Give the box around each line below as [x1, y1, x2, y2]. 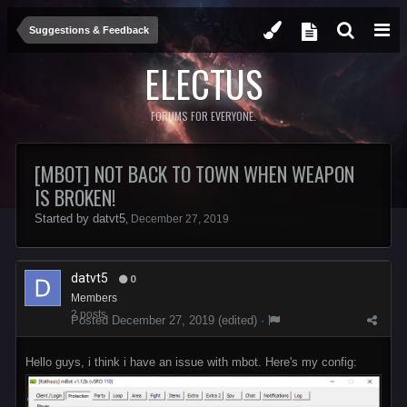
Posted [71, 313, 112, 327]
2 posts [71, 308, 106, 321]
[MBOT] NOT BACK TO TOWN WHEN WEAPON [35, 159, 354, 188]
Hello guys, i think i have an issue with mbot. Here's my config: [25, 355, 357, 369]
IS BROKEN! [35, 183, 115, 212]
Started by [35, 212, 93, 225]
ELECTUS [144, 56, 263, 111]
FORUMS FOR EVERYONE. [151, 108, 256, 124]
